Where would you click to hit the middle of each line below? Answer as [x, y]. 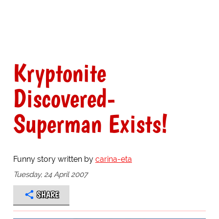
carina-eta [113, 159]
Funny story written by [54, 159]
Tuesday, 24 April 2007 [50, 174]
